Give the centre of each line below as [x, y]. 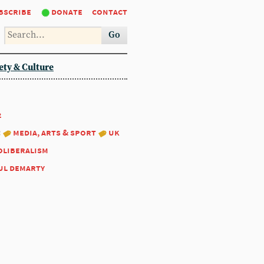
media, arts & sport [55, 132]
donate [67, 11]
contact [110, 11]
